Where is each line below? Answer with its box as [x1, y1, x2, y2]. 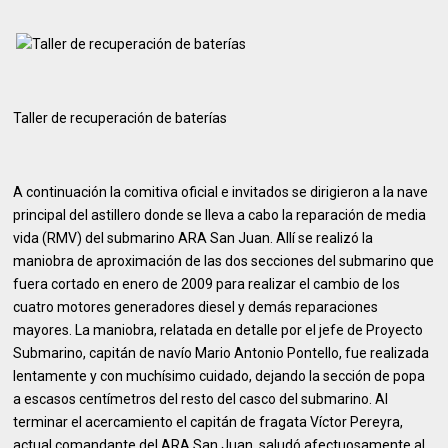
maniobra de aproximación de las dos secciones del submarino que [13, 253, 435, 269]
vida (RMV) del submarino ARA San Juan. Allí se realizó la [13, 230, 374, 246]
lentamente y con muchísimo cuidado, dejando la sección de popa [13, 368, 426, 384]
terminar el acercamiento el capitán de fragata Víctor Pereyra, [13, 414, 404, 430]
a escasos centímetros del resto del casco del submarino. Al [13, 391, 389, 407]
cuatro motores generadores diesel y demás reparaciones [13, 299, 379, 315]
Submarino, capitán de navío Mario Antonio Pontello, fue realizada [13, 345, 430, 361]
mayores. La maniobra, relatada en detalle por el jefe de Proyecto [13, 322, 424, 338]
